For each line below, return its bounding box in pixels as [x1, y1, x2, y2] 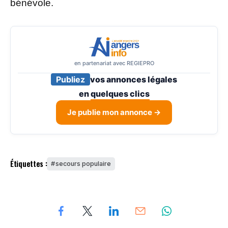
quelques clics [90, 88, 150, 99]
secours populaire [55, 159, 111, 167]
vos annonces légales [90, 74, 177, 84]
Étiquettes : [10, 158, 47, 169]
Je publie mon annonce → [67, 107, 161, 117]
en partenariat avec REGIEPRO [74, 59, 154, 67]
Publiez [56, 74, 85, 84]
